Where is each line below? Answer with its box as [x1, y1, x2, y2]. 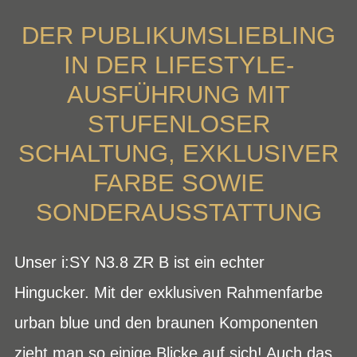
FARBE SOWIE [92, 169, 265, 197]
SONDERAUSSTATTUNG [35, 198, 322, 226]
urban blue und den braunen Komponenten [14, 313, 318, 331]
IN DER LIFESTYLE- [63, 51, 294, 79]
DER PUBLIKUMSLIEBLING [22, 22, 335, 49]
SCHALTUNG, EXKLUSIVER [18, 139, 339, 167]
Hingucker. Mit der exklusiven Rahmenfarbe [14, 283, 323, 301]
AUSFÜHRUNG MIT [67, 80, 290, 108]
